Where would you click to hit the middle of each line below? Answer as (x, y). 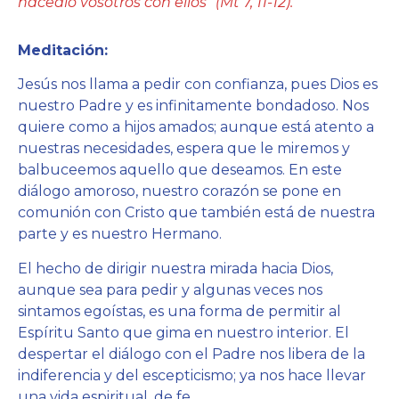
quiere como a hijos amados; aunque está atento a (196, 127)
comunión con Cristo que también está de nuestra (196, 213)
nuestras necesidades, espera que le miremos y (184, 149)
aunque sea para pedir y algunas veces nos (170, 289)
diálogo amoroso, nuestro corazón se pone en (179, 191)
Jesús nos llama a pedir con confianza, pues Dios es (198, 85)
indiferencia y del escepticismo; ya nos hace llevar (192, 375)
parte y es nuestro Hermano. (120, 234)
